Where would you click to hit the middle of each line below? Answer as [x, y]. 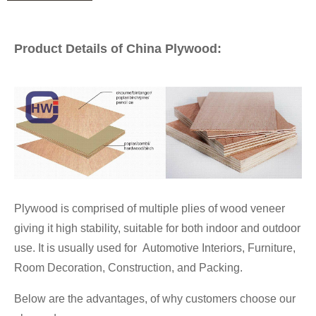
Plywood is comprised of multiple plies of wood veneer [150, 209]
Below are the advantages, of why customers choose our [155, 299]
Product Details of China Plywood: [118, 49]
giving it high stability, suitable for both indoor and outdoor [157, 229]
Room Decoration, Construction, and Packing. [128, 268]
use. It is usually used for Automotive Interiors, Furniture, [155, 248]
